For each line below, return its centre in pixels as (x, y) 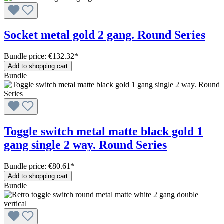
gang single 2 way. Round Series (85, 145)
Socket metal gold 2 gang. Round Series (105, 35)
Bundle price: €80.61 (37, 166)
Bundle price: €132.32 (39, 56)
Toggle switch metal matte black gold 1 (103, 132)
